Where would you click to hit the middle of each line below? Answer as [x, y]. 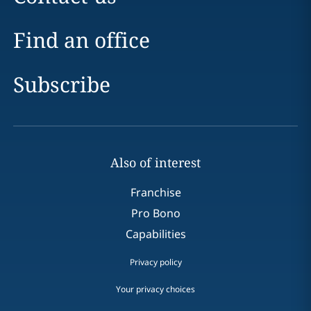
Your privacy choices [155, 289]
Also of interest [155, 163]
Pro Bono [155, 213]
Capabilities [155, 234]
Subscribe [61, 85]
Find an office [81, 40]
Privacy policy [155, 262]
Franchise [155, 193]
